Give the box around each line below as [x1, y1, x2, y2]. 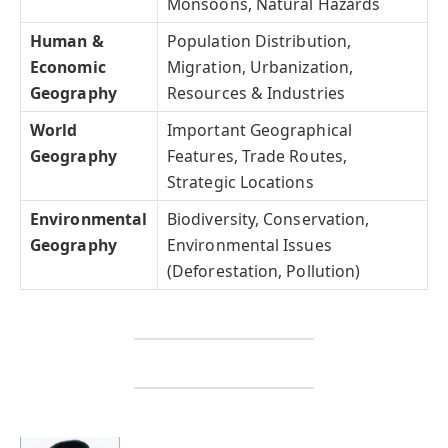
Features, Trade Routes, [167, 145, 347, 168]
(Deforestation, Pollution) [167, 260, 361, 283]
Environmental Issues [167, 234, 332, 257]
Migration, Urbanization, [167, 56, 354, 79]
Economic [30, 56, 106, 79]
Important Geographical [167, 119, 352, 142]
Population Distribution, [167, 30, 352, 53]
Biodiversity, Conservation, [167, 208, 370, 231]
